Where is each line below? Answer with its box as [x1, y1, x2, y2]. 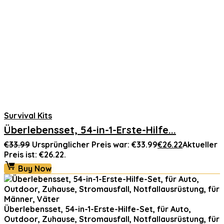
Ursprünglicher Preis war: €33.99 [32, 139, 157, 149]
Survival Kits [4, 110, 52, 120]
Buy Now [16, 163, 51, 173]
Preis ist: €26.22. [4, 149, 66, 159]
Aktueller [182, 139, 217, 149]
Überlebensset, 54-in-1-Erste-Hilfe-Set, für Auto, [4, 204, 191, 214]
